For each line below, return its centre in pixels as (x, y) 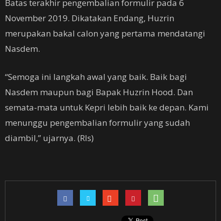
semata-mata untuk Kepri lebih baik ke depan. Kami (107, 107)
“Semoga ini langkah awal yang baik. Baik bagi (96, 77)
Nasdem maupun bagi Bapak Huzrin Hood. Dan (99, 92)
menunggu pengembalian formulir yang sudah (97, 123)
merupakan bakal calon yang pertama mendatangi (105, 33)
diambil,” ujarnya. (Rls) (49, 138)
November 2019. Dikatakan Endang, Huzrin (90, 18)
